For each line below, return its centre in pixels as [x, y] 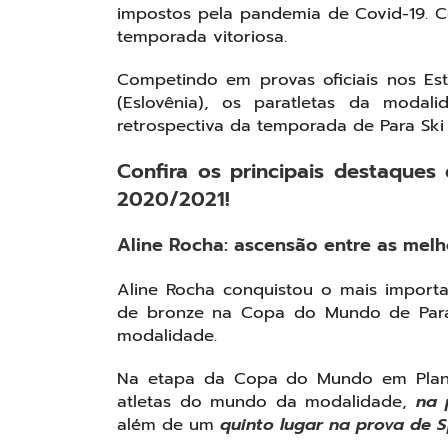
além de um [168, 425]
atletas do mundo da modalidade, [266, 402]
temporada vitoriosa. [202, 37]
